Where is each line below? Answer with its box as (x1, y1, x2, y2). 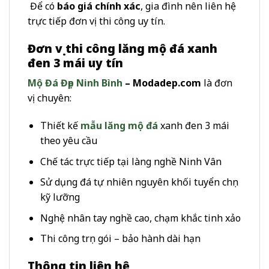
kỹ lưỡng (40, 190, 80, 204)
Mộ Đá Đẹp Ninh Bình (28, 76, 122, 90)
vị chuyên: (28, 91, 71, 105)
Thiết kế (40, 118, 80, 132)
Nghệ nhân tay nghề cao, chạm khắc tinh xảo (40, 211, 241, 225)
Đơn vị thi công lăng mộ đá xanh (28, 40, 217, 56)
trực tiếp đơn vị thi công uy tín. (28, 14, 165, 28)
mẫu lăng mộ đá (80, 118, 158, 132)
